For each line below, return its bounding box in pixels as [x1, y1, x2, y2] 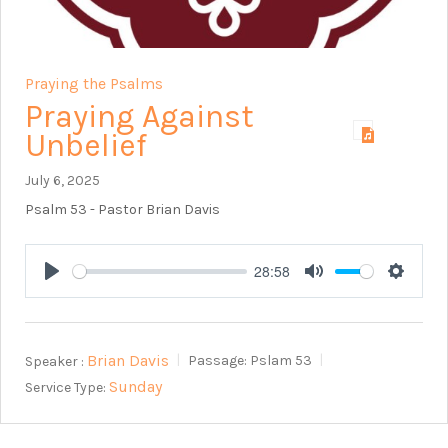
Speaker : [25, 352, 84, 370]
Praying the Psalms [25, 74, 163, 94]
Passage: [188, 352, 247, 370]
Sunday [109, 376, 162, 396]
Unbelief [25, 127, 147, 165]
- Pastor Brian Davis [87, 201, 220, 219]
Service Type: [25, 378, 106, 396]
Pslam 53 [250, 352, 312, 370]
